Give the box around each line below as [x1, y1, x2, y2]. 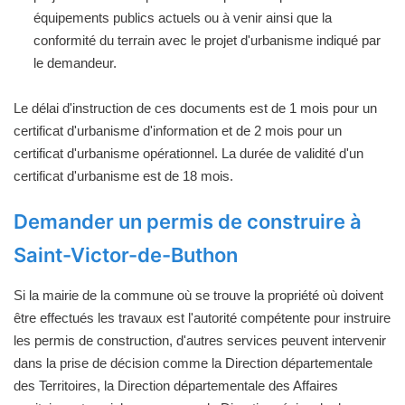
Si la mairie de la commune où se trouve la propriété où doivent [14, 287, 383, 303]
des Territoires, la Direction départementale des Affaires [14, 377, 338, 393]
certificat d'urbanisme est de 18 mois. [14, 167, 233, 184]
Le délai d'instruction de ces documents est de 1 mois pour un [14, 99, 377, 116]
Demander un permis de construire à [14, 209, 362, 233]
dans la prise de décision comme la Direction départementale [14, 354, 372, 371]
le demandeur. [33, 54, 117, 71]
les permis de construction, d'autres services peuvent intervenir [14, 332, 386, 348]
